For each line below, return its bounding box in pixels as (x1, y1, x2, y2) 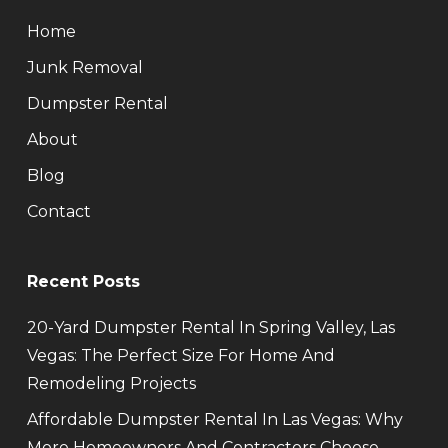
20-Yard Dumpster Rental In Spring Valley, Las (26, 318, 395, 337)
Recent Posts (26, 272, 140, 291)
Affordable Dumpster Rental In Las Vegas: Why (26, 410, 403, 429)
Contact (26, 202, 91, 221)
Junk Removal (26, 58, 143, 77)
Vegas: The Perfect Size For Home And (26, 346, 335, 365)
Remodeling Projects (26, 374, 196, 393)
